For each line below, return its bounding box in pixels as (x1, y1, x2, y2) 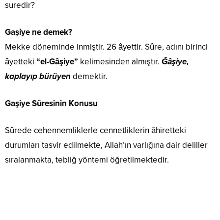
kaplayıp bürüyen (5, 71, 71, 82)
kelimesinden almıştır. (80, 56, 162, 67)
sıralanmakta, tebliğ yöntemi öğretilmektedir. (5, 155, 169, 165)
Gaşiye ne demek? (5, 27, 72, 38)
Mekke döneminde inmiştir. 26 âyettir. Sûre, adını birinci (5, 42, 208, 53)
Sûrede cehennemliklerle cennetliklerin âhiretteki (5, 125, 186, 136)
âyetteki (5, 56, 36, 67)
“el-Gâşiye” (36, 56, 80, 67)
